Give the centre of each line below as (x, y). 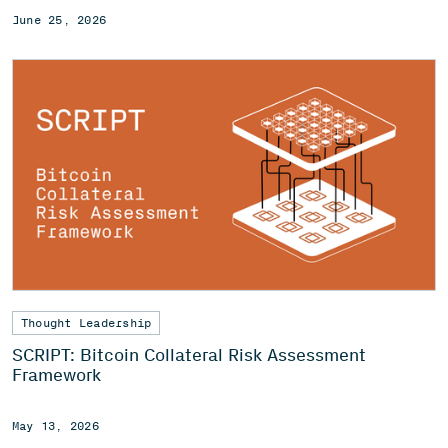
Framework (56, 374)
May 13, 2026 (55, 425)
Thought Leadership (86, 322)
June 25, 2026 (59, 19)
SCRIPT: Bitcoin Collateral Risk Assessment (189, 354)
